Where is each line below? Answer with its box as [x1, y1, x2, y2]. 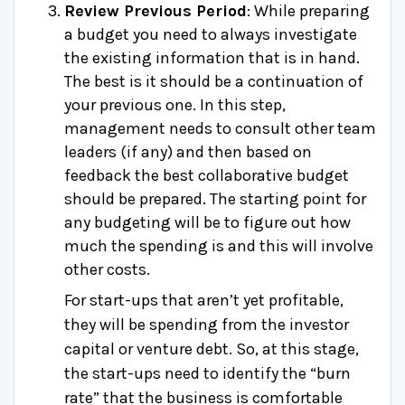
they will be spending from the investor [64, 314, 349, 334]
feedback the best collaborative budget [64, 165, 349, 185]
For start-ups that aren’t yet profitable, [64, 289, 344, 310]
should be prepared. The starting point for [64, 188, 366, 209]
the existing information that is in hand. [64, 47, 360, 68]
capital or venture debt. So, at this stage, [64, 338, 359, 359]
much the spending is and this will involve [64, 235, 373, 256]
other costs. [64, 259, 150, 279]
